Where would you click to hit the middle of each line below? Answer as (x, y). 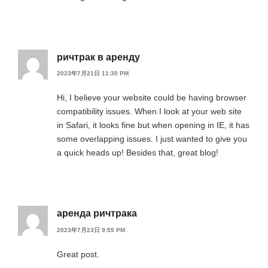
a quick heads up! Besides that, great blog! (138, 153)
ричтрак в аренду (98, 57)
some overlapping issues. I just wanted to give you (152, 139)
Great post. (78, 254)
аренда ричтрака (97, 214)
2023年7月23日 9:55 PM (91, 230)
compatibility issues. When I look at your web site (149, 112)
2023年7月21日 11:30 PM (93, 74)
